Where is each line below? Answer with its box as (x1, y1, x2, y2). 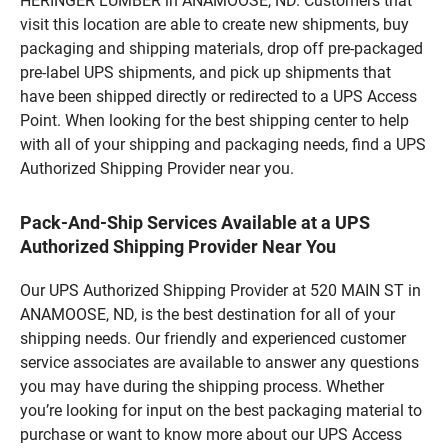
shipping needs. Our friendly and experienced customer (20, 328, 406, 348)
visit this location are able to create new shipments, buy (20, 14, 409, 34)
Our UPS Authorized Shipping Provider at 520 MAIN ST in (20, 280, 421, 300)
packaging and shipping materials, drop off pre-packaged (20, 38, 423, 58)
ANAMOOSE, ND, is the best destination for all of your (20, 304, 395, 324)
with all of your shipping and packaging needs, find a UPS (20, 134, 426, 154)
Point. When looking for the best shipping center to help (20, 110, 409, 130)
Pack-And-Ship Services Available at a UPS (20, 211, 370, 233)
